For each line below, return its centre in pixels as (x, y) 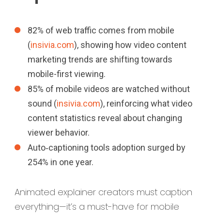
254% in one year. (61, 162)
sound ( (42, 103)
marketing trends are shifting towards (100, 59)
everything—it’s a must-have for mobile (97, 207)
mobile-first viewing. (67, 74)
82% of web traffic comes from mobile (101, 30)
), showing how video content (130, 45)
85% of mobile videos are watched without (109, 89)
